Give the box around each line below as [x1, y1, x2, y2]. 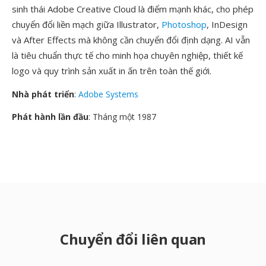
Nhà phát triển [12, 88, 74, 100]
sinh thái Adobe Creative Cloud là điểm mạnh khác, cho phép [12, 3, 254, 15]
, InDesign [207, 18, 248, 30]
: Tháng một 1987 [88, 111, 156, 122]
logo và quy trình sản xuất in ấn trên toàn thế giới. [12, 65, 211, 77]
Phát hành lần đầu [12, 111, 88, 122]
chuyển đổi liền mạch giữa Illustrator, [12, 18, 161, 30]
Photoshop [161, 18, 207, 30]
